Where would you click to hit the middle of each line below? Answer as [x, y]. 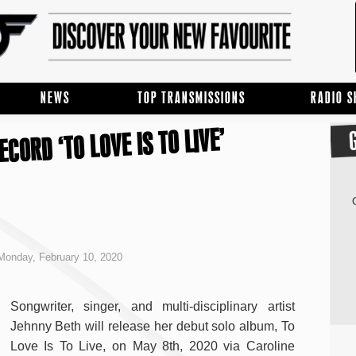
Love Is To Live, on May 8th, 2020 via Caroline [152, 346]
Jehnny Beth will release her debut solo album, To [152, 327]
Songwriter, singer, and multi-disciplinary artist [152, 307]
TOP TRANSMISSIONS [192, 98]
